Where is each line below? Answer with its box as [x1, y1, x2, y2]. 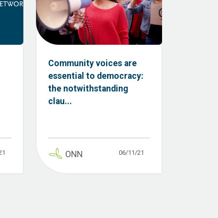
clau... [48, 96, 72, 106]
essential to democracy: [48, 71, 144, 81]
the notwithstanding [48, 83, 128, 93]
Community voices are [48, 58, 137, 68]
